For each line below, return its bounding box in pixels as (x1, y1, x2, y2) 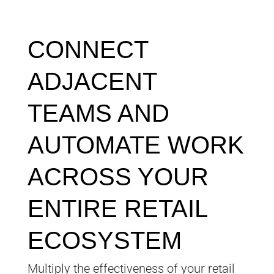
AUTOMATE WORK (27, 131, 244, 159)
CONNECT (27, 36, 148, 64)
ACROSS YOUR (27, 163, 209, 191)
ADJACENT (27, 68, 157, 95)
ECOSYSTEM (27, 227, 182, 254)
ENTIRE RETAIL (27, 195, 207, 223)
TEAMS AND (27, 100, 169, 127)
